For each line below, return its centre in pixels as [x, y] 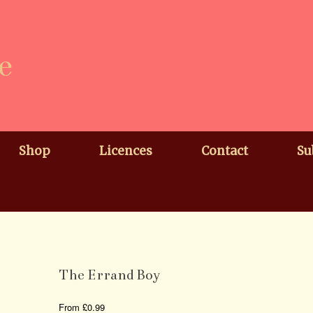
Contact [225, 151]
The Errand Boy [110, 275]
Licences [126, 151]
